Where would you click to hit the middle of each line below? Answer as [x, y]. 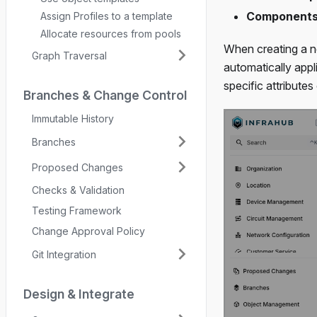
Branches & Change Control [105, 95]
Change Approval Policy [88, 231]
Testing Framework [77, 211]
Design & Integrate [79, 294]
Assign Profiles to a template [106, 16]
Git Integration [64, 254]
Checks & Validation [78, 190]
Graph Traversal [69, 55]
